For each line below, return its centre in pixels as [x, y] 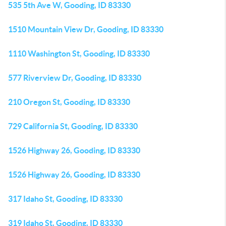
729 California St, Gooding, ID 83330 [73, 126]
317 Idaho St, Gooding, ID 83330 [65, 199]
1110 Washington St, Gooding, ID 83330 [79, 53]
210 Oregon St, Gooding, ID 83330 [69, 102]
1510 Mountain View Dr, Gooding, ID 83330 [86, 29]
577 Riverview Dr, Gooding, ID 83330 [75, 78]
